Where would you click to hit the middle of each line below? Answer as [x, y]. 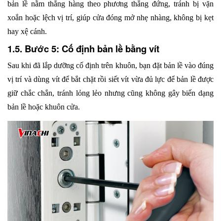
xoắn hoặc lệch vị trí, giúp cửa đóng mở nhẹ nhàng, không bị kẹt [110, 18]
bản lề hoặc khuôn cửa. [44, 107]
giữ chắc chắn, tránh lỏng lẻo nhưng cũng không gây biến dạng [110, 93]
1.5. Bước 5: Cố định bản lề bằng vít [83, 49]
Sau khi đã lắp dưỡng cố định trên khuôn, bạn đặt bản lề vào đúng [110, 66]
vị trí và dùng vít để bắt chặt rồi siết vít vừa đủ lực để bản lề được [110, 79]
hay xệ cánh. [27, 32]
